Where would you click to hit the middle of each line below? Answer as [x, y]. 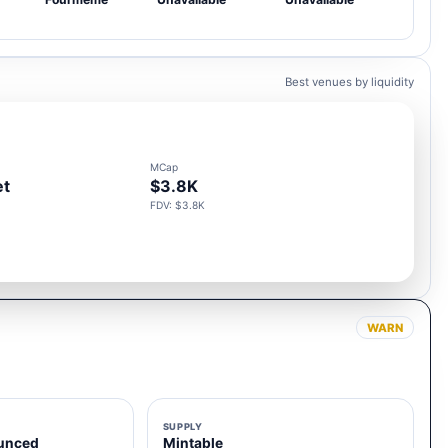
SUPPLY [182, 426]
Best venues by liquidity [349, 82]
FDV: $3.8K [178, 204]
